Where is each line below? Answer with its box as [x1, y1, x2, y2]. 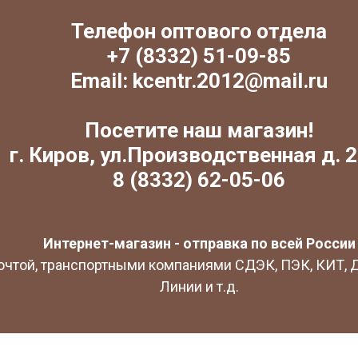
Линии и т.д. [159, 278, 239, 296]
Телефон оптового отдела [71, 19, 327, 44]
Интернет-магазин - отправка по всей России [42, 235, 356, 253]
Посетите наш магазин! [85, 118, 313, 143]
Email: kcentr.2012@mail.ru [70, 69, 328, 93]
